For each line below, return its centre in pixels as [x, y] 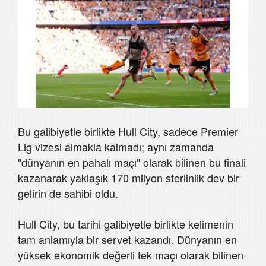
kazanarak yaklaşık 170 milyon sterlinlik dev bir [129, 178]
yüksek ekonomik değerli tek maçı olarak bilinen [131, 255]
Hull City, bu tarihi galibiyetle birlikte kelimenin [126, 224]
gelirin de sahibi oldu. [68, 193]
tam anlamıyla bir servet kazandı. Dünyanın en [127, 240]
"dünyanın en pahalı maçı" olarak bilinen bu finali [132, 162]
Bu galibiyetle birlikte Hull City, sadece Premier [128, 132]
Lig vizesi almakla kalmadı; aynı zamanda [116, 147]
